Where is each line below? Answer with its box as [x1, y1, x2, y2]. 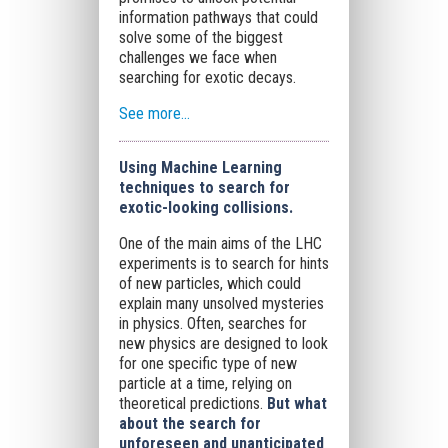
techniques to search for [118, 178, 290, 197]
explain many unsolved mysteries [118, 294, 324, 313]
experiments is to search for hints [118, 254, 329, 273]
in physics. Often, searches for [118, 314, 307, 333]
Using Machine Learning [118, 158, 282, 177]
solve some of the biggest [118, 28, 283, 47]
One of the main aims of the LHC [118, 234, 322, 253]
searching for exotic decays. [118, 68, 296, 87]
